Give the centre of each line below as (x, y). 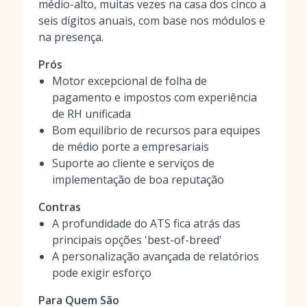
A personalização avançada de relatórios (156, 256)
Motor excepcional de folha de (130, 81)
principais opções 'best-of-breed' (137, 240)
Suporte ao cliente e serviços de (133, 163)
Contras (60, 207)
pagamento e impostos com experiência (155, 97)
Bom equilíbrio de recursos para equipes (156, 130)
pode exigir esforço (102, 273)
